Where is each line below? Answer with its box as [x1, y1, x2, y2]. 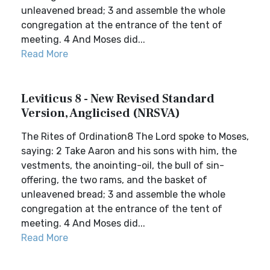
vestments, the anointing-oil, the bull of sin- [21, 160, 224, 171]
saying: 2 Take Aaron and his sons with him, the [21, 145, 237, 157]
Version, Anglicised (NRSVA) [21, 105, 180, 121]
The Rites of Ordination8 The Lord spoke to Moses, [21, 131, 249, 142]
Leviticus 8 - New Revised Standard [21, 91, 215, 107]
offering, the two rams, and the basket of [21, 174, 207, 186]
